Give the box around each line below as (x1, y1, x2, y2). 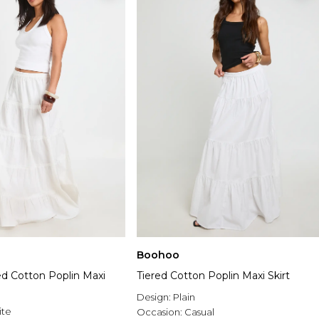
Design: (137, 291, 173, 303)
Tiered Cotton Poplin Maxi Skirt (137, 269, 290, 283)
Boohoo (137, 249, 179, 262)
